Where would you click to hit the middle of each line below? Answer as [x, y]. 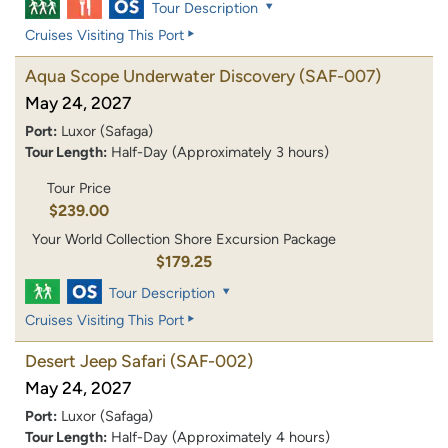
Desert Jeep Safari [95, 360]
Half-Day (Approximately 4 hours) [220, 436]
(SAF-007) [340, 76]
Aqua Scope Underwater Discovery [160, 76]
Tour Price [78, 187]
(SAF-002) [211, 360]
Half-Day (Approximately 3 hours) [220, 152]
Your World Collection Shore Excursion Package [184, 238]
